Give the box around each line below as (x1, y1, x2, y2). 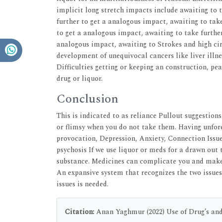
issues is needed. (56, 178, 109, 189)
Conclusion (56, 90, 118, 108)
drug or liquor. (56, 73, 103, 84)
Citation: (65, 206, 94, 217)
